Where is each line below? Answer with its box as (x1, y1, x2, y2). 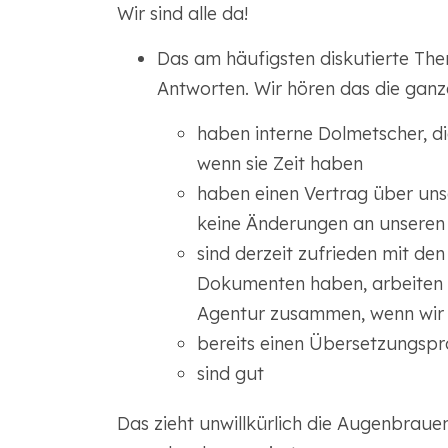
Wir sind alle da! (116, 2, 248, 25)
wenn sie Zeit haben (196, 152, 363, 175)
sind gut (196, 362, 264, 385)
